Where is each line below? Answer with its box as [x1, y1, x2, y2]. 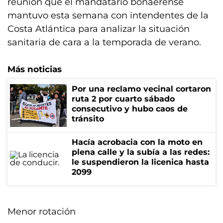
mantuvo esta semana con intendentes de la [7, 10, 209, 21]
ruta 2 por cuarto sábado [72, 94, 175, 104]
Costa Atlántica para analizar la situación [7, 23, 190, 34]
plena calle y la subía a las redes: [72, 147, 210, 157]
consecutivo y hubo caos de [72, 104, 188, 113]
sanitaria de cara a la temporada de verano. [7, 37, 201, 48]
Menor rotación [7, 206, 76, 217]
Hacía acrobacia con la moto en [72, 137, 203, 147]
